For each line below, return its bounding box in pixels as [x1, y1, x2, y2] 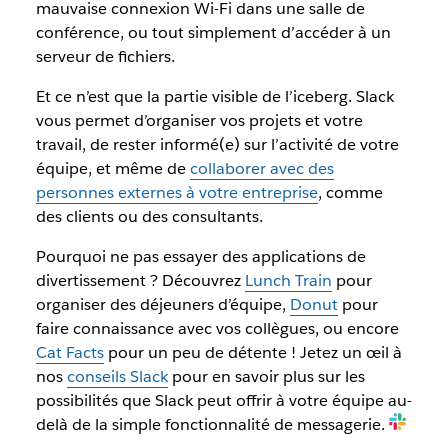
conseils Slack [66, 365, 168, 387]
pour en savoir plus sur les [167, 365, 365, 387]
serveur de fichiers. [35, 45, 175, 67]
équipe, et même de [35, 157, 190, 179]
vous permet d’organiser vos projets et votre [35, 109, 363, 131]
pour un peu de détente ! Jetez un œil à [103, 341, 402, 363]
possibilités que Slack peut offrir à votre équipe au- [35, 389, 412, 411]
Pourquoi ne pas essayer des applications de [35, 245, 366, 267]
